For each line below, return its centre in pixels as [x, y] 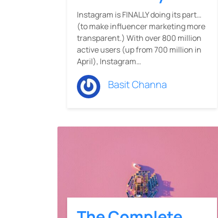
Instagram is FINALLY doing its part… [139, 15]
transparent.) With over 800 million [139, 38]
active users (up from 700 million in [139, 50]
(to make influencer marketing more [141, 27]
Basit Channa [137, 85]
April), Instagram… [109, 62]
